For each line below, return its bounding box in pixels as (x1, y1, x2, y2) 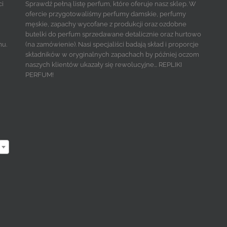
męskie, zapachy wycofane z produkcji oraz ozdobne (25, 20, 186, 28)
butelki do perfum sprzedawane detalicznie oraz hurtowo (25, 30, 201, 39)
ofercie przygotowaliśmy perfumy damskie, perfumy (25, 10, 186, 18)
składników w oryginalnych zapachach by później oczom (25, 51, 199, 59)
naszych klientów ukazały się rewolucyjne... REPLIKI (25, 61, 182, 69)
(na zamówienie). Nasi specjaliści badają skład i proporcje (25, 41, 199, 49)
